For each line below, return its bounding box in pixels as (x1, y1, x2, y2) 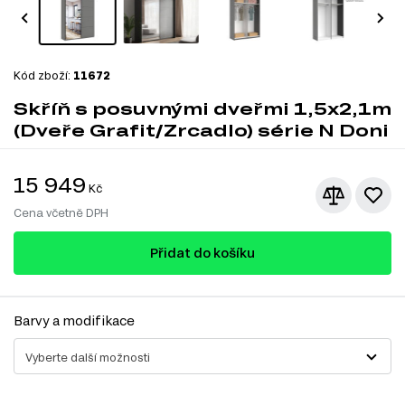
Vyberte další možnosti (25, 350, 150, 363)
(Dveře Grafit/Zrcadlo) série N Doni (14, 119, 389, 140)
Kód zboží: (14, 68, 73, 81)
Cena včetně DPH (14, 205, 108, 219)
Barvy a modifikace (14, 312, 135, 328)
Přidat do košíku (150, 244, 255, 260)
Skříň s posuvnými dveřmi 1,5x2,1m (14, 98, 391, 118)
